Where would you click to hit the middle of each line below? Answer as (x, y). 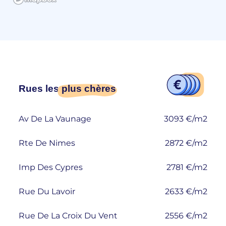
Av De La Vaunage (55, 119)
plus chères (89, 89)
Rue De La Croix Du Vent (68, 215)
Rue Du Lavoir (47, 191)
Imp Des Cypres (51, 167)
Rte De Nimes (47, 143)
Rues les (40, 89)
